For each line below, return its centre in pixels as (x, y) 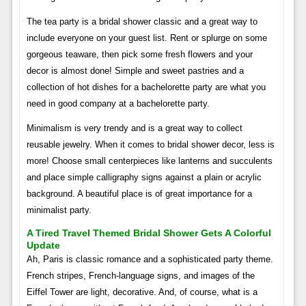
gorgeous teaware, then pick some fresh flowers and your (139, 54)
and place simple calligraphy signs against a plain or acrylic (144, 177)
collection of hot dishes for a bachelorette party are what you (146, 87)
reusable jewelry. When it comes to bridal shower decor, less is (150, 144)
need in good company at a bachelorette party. (118, 103)
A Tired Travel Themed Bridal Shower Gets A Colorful (149, 233)
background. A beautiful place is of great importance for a (139, 193)
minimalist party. (59, 210)
